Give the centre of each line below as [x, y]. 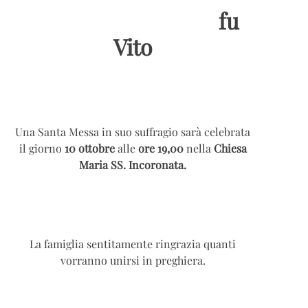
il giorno [42, 148]
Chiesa [230, 148]
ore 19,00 [161, 148]
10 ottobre [91, 148]
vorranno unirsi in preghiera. [133, 261]
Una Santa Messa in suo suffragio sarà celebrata [133, 131]
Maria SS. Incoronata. [133, 164]
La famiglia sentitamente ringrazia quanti [133, 244]
